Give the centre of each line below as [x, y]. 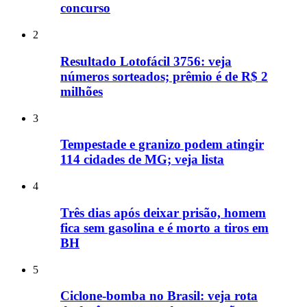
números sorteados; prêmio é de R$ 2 [164, 76]
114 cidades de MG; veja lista [142, 160]
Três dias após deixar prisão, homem [163, 212]
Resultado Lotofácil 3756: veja [146, 61]
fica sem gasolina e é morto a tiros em [164, 228]
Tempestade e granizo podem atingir [162, 145]
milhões [82, 91]
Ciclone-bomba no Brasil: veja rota [159, 296]
